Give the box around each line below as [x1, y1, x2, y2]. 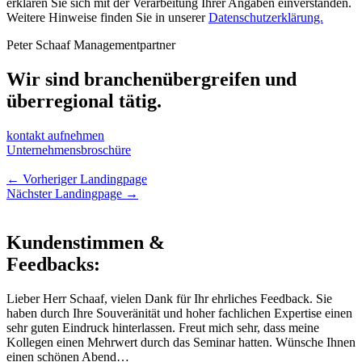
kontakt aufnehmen [6, 128, 104, 143]
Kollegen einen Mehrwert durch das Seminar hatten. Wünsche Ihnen [6, 335, 356, 349]
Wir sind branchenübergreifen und [6, 69, 297, 90]
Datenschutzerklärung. [208, 11, 323, 25]
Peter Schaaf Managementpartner [6, 38, 175, 53]
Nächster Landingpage [6, 187, 125, 201]
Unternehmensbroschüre [6, 143, 131, 158]
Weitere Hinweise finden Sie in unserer [6, 11, 208, 25]
